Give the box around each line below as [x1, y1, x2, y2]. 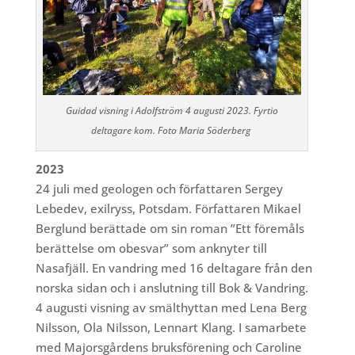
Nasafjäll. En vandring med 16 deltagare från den [35, 260, 312, 277]
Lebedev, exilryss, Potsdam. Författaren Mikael [35, 200, 301, 217]
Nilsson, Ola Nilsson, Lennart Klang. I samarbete [35, 319, 307, 336]
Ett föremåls [235, 220, 304, 237]
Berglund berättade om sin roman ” [35, 220, 235, 237]
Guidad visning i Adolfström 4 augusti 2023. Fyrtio [65, 104, 278, 118]
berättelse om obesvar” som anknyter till [35, 240, 267, 257]
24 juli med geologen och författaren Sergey [35, 181, 283, 197]
